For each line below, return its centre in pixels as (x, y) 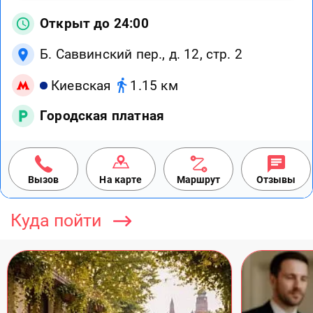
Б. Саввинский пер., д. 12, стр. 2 (141, 54)
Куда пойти (56, 221)
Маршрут (198, 180)
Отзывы (276, 180)
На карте (121, 180)
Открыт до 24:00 (94, 24)
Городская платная (102, 116)
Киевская (81, 85)
